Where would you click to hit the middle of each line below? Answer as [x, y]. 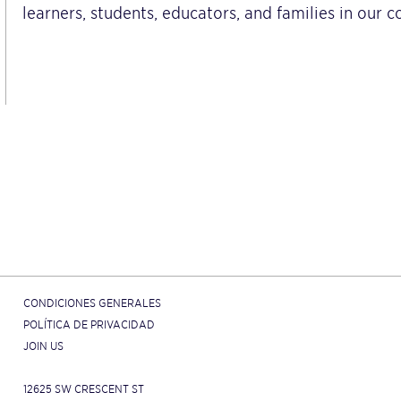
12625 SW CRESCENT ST [83, 388]
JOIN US [43, 346]
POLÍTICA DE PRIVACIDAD [89, 324]
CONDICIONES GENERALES [92, 303]
